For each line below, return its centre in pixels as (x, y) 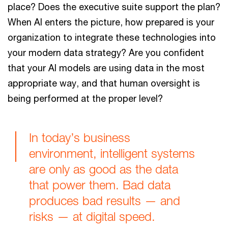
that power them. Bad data (100, 185)
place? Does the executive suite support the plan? (114, 7)
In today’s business (80, 138)
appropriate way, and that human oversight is (104, 83)
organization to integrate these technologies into (112, 37)
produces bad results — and (105, 201)
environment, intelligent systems (112, 153)
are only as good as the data (104, 169)
